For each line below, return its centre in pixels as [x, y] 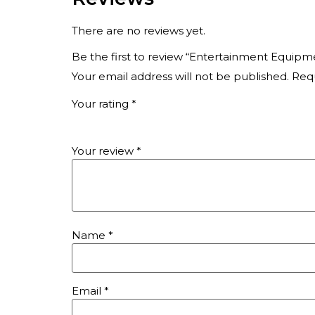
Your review [104, 150]
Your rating [102, 103]
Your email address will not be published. [180, 77]
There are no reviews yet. [139, 31]
